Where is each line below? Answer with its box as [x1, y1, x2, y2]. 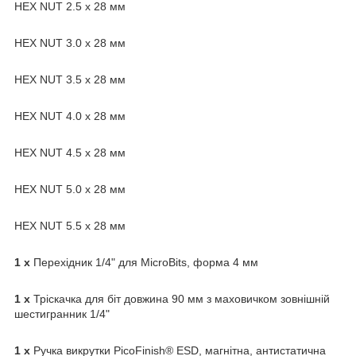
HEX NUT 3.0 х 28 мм [14, 36, 126, 49]
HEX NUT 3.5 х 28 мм [14, 72, 126, 86]
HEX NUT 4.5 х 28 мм [14, 145, 126, 159]
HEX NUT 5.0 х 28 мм [14, 182, 126, 195]
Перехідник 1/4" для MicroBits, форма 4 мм [30, 255, 258, 269]
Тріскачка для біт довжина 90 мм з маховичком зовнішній [33, 292, 330, 305]
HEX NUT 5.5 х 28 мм [14, 219, 126, 232]
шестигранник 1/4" [14, 307, 110, 320]
